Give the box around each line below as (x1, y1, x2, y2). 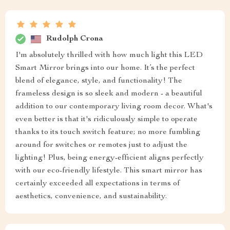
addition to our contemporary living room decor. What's (15, 103, 213, 111)
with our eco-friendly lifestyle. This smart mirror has (15, 167, 202, 176)
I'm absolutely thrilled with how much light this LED (15, 51, 203, 60)
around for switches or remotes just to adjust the (15, 141, 187, 150)
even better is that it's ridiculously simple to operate (15, 116, 198, 124)
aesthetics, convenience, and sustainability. (15, 193, 167, 201)
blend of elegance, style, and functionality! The (15, 77, 182, 86)
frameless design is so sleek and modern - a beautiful (15, 90, 202, 99)
